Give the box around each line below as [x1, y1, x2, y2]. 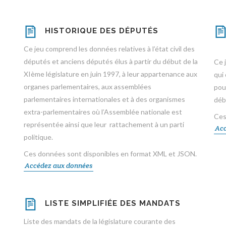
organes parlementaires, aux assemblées [23, 82, 151, 91]
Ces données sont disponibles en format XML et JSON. [23, 149, 197, 158]
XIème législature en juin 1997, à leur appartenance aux [23, 70, 197, 78]
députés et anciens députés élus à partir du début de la [23, 57, 198, 66]
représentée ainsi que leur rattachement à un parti [23, 120, 184, 129]
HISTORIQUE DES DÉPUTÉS [44, 26, 158, 35]
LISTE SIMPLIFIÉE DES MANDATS [44, 199, 181, 208]
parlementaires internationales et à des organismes [23, 95, 185, 103]
